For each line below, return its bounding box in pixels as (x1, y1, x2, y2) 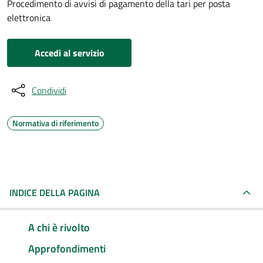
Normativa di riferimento (12, 117, 99, 129)
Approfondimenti (28, 240, 106, 257)
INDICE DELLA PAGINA (9, 186, 100, 200)
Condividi (32, 83, 66, 97)
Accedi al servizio (34, 46, 104, 60)
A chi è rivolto (28, 219, 90, 235)
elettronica (7, 11, 50, 25)
